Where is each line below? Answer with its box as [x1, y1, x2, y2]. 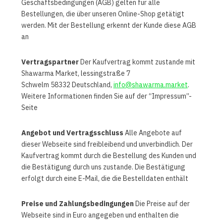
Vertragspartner [21, 57, 79, 67]
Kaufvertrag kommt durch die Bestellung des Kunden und [21, 151, 196, 161]
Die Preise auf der [133, 199, 190, 209]
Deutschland [71, 80, 111, 90]
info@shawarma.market [113, 80, 188, 90]
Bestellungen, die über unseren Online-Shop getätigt [21, 9, 184, 19]
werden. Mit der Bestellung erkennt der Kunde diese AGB [21, 20, 196, 31]
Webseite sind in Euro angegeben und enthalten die [21, 210, 179, 221]
